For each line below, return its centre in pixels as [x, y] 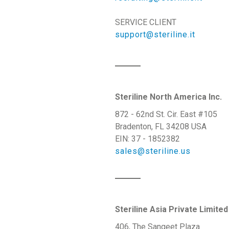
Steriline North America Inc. [168, 97]
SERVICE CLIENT [145, 22]
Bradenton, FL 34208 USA [161, 127]
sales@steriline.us [153, 151]
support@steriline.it [155, 35]
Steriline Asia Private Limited [171, 209]
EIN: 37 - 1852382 [147, 139]
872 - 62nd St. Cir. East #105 [166, 114]
